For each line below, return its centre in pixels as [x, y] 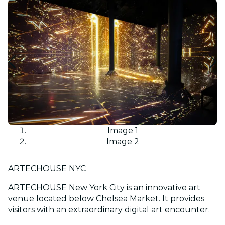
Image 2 [123, 141]
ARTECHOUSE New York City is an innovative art [104, 187]
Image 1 [123, 130]
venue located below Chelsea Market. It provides [106, 198]
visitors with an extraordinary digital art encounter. [109, 209]
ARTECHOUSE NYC [47, 168]
